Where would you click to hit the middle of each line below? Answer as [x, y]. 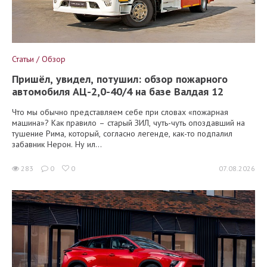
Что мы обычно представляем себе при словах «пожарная [120, 112]
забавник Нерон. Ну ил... [57, 144]
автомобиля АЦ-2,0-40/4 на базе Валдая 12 [118, 91]
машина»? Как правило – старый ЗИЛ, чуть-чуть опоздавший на [128, 122]
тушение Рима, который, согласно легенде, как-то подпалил [122, 133]
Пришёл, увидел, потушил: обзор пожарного [120, 79]
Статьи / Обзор [39, 59]
